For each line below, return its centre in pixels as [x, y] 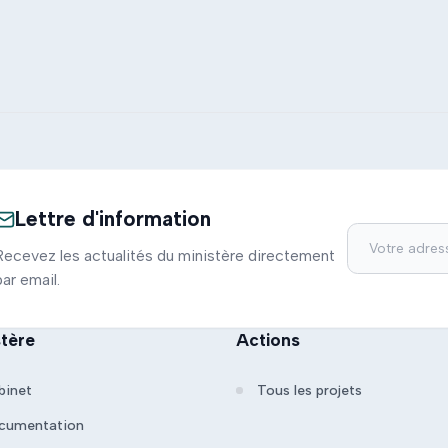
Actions [267, 339]
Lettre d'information [113, 218]
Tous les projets [309, 390]
